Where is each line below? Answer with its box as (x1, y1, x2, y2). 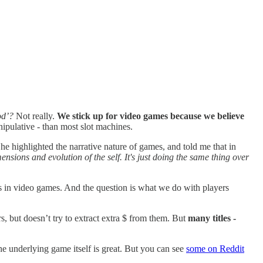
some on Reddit (186, 243, 244, 254)
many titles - (188, 213, 236, 223)
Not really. (16, 110, 55, 121)
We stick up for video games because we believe (57, 110, 244, 121)
